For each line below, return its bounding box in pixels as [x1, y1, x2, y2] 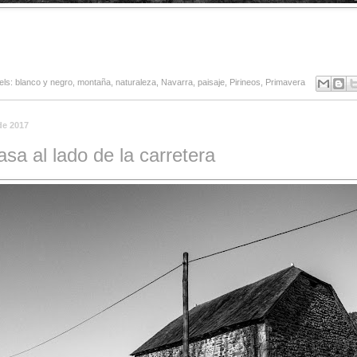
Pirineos [229, 77, 261, 88]
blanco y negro [14, 77, 73, 88]
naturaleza [115, 77, 156, 88]
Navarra [160, 77, 193, 88]
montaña [76, 77, 111, 88]
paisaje [197, 77, 225, 88]
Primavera [265, 77, 305, 88]
